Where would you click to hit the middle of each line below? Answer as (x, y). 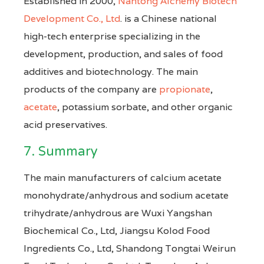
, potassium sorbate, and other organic (145, 107)
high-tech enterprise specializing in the (112, 36)
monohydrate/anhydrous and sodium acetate (126, 195)
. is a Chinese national (169, 18)
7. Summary (61, 151)
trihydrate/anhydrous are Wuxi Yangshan (118, 213)
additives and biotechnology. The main (111, 71)
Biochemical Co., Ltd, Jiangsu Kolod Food (117, 230)
